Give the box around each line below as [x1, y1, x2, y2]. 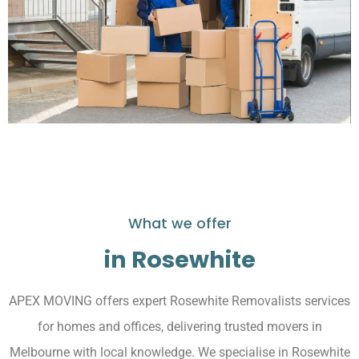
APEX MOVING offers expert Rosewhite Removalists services [9, 292, 350, 309]
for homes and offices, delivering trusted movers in [37, 318, 322, 334]
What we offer [127, 213, 232, 233]
